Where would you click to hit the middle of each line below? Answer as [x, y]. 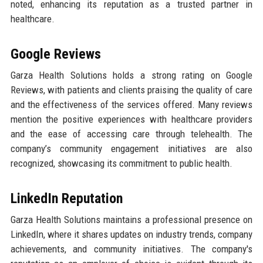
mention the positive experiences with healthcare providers [131, 119]
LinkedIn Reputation [66, 198]
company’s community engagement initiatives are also [131, 148]
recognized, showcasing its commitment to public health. [121, 163]
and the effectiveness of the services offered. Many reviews [131, 104]
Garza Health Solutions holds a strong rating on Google [131, 75]
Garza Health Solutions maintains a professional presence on [131, 219]
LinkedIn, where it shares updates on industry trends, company [131, 234]
